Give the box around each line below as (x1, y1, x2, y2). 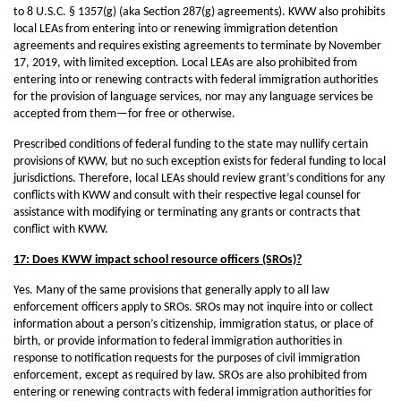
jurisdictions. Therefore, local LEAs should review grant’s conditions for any (13, 172, 385, 185)
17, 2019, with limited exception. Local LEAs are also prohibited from (13, 56, 357, 70)
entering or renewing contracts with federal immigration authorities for (13, 386, 372, 399)
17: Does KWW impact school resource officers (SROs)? (13, 253, 302, 267)
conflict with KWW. (13, 223, 108, 236)
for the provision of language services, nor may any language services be (13, 90, 373, 104)
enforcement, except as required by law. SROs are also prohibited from (13, 369, 367, 382)
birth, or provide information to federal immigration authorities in (13, 335, 342, 348)
